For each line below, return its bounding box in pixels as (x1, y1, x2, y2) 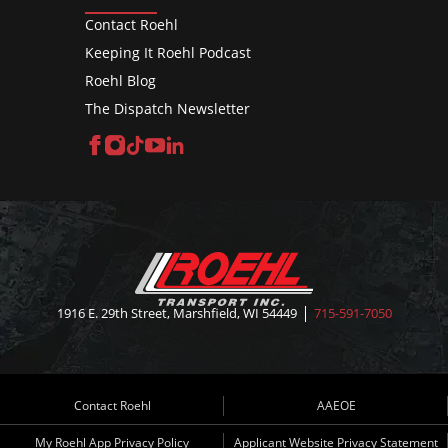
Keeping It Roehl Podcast (85, 42, 251, 62)
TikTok (145, 132, 206, 160)
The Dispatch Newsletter (85, 98, 250, 118)
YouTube (165, 132, 246, 160)
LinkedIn (185, 132, 264, 160)
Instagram (125, 132, 220, 160)
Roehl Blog (85, 70, 156, 90)
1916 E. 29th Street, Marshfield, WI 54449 (56, 304, 297, 322)
